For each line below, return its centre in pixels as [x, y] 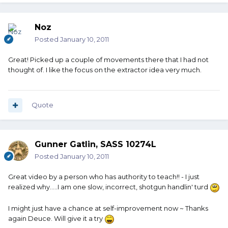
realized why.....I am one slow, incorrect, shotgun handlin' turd [109, 187]
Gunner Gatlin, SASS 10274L [95, 145]
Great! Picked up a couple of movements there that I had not [108, 60]
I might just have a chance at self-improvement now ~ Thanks [108, 208]
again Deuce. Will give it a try [56, 218]
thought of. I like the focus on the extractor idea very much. [105, 70]
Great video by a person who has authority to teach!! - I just [104, 177]
